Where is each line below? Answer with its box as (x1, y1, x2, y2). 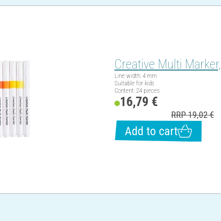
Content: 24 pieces (114, 87, 160, 95)
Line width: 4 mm (114, 72, 157, 80)
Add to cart (125, 124, 178, 138)
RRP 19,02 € (171, 110, 214, 120)
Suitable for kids (114, 79, 154, 87)
